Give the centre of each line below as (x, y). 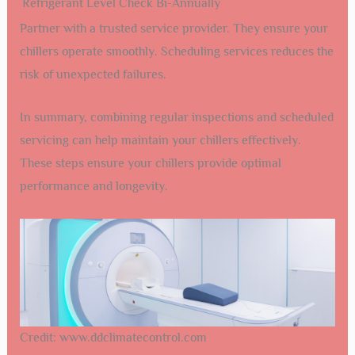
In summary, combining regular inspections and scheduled (176, 118)
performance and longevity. (94, 187)
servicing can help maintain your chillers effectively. (160, 141)
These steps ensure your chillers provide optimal (150, 164)
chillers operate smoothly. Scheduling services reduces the (176, 51)
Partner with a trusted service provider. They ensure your (174, 28)
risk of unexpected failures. (93, 74)
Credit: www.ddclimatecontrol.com (113, 338)
